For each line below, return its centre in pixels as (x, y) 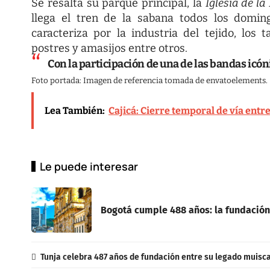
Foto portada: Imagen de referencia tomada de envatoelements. (149, 80)
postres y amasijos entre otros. (109, 48)
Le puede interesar (89, 166)
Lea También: (75, 110)
